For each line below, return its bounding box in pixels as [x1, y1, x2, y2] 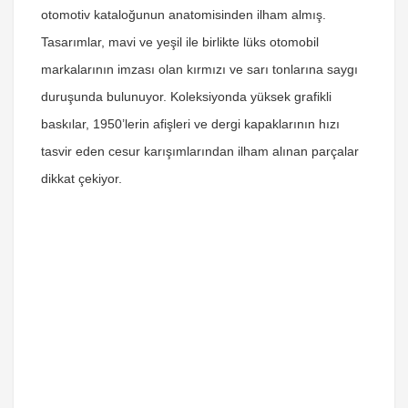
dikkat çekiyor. [41, 171, 122, 186]
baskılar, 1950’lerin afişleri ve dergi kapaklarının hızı [41, 117, 340, 131]
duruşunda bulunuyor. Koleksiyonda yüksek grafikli [41, 89, 331, 104]
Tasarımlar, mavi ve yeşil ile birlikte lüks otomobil [41, 35, 319, 49]
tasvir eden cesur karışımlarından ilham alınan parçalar [41, 144, 359, 158]
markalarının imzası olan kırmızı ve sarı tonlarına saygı [41, 62, 358, 76]
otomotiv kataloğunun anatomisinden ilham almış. [41, 7, 326, 22]
